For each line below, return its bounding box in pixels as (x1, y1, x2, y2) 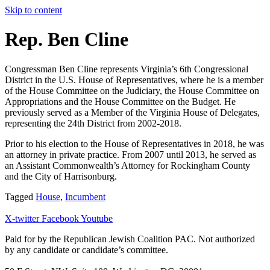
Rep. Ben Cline (5, 28, 128, 51)
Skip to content (5, 5, 62, 15)
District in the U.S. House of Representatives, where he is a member (5, 74, 263, 85)
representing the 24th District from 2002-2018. (5, 118, 184, 128)
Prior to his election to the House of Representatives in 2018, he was (5, 138, 264, 149)
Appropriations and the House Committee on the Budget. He (5, 96, 236, 107)
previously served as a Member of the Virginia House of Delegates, (5, 107, 260, 118)
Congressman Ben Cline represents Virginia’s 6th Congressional (5, 63, 248, 74)
